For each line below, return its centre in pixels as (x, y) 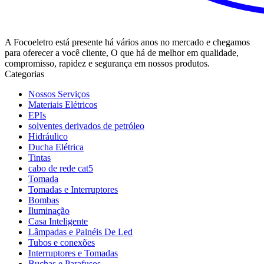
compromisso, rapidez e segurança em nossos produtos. (107, 63)
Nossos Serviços (59, 94)
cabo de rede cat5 (61, 168)
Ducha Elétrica (56, 147)
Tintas (39, 157)
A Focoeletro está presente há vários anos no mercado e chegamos (127, 42)
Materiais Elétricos (63, 104)
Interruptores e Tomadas (73, 253)
